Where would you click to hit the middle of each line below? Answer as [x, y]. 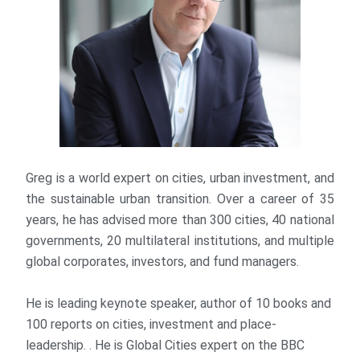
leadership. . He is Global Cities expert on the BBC [166, 346]
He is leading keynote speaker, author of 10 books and [179, 304]
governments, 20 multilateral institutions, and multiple [180, 241]
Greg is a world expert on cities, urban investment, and [180, 178]
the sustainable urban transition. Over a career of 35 [180, 199]
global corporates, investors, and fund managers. [163, 262]
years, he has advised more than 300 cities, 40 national [180, 220]
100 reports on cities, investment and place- [151, 325]
